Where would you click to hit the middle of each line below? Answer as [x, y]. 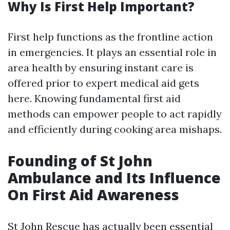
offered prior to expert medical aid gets [103, 83]
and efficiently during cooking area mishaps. [115, 129]
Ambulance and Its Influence [114, 178]
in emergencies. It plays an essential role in [112, 52]
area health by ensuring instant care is [101, 68]
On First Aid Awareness [93, 195]
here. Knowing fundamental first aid [94, 98]
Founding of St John [80, 161]
